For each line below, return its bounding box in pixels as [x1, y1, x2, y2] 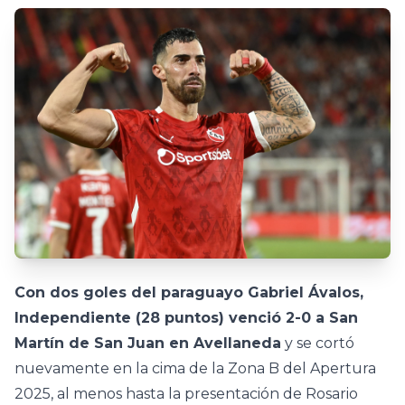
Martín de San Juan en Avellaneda [14, 334, 281, 353]
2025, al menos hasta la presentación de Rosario [14, 385, 358, 403]
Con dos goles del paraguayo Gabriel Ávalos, [14, 284, 363, 302]
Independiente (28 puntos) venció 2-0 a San [14, 309, 358, 327]
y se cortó [281, 334, 354, 353]
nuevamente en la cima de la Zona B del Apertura [14, 360, 376, 378]
